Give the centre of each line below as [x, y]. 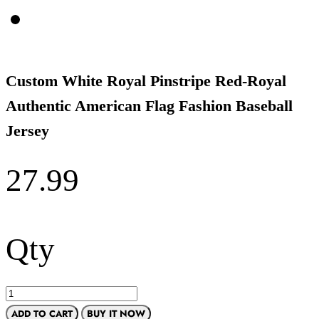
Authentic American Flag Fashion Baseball [149, 105]
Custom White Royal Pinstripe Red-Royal [146, 80]
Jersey [27, 130]
